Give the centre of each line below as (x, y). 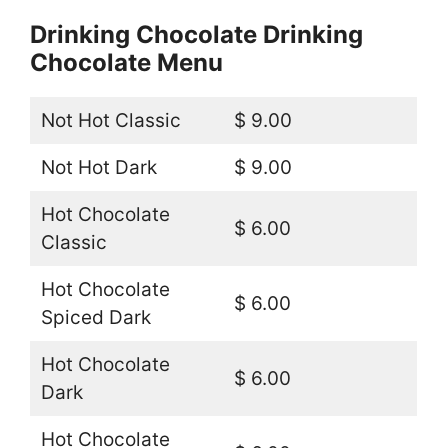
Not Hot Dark (98, 168)
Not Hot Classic (110, 121)
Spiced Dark (95, 318)
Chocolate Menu (126, 63)
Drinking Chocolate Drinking (196, 35)
